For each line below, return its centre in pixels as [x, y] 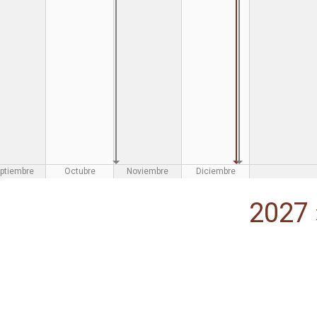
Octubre [80, 171]
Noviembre [148, 171]
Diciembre [215, 171]
